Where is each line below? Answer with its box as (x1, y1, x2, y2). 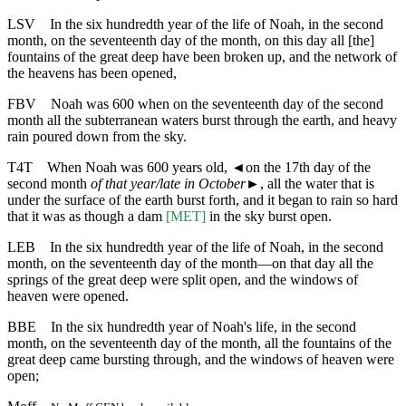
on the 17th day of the (246, 159, 371, 175)
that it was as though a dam (7, 208, 166, 224)
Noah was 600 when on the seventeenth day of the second (51, 95, 383, 111)
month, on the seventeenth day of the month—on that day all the (7, 255, 373, 271)
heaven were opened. (7, 287, 129, 304)
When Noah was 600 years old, (47, 159, 231, 175)
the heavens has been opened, (7, 64, 177, 81)
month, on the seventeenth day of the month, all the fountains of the (7, 334, 391, 351)
